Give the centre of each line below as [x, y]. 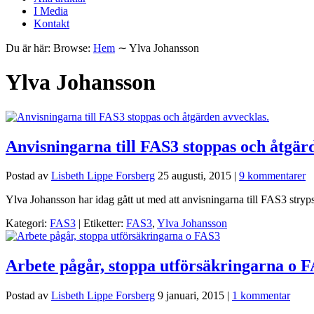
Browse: [72, 48]
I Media [51, 11]
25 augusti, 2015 [194, 176]
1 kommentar [261, 296]
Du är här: [28, 48]
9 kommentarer [272, 176]
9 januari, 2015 [191, 296]
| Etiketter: [102, 224]
